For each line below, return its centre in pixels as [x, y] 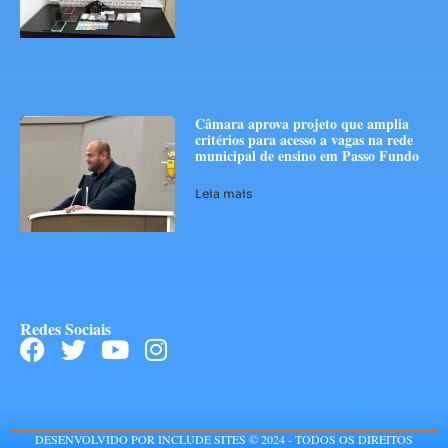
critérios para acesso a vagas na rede [304, 140]
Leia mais [224, 194]
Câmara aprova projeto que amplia [302, 124]
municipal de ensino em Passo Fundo [307, 156]
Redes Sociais [65, 328]
